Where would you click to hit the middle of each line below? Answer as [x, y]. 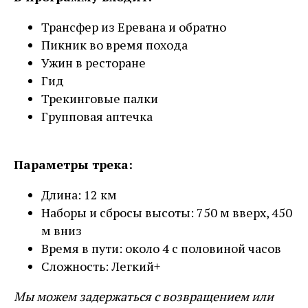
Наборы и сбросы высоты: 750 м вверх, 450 [167, 213]
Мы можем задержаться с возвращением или [144, 297]
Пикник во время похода [114, 45]
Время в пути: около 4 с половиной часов [161, 249]
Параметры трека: [73, 165]
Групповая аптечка [97, 117]
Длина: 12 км [79, 195]
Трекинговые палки [100, 99]
